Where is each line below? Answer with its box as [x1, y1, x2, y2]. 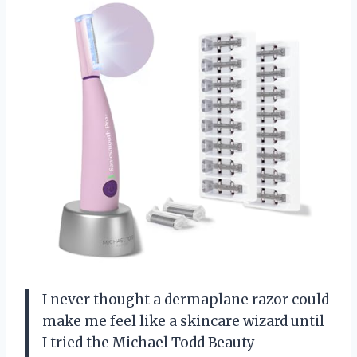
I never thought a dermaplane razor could [42, 291, 329, 309]
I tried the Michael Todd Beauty [42, 334, 255, 352]
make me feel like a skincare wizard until [42, 312, 324, 331]
